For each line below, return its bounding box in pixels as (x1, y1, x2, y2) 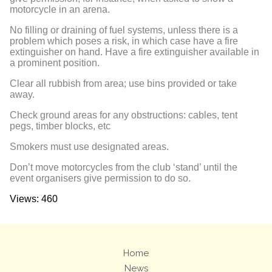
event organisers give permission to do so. (10, 173, 191, 183)
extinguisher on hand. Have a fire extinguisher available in (10, 47, 259, 57)
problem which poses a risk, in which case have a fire (10, 36, 238, 46)
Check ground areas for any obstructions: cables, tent (10, 110, 237, 120)
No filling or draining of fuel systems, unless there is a (10, 25, 238, 35)
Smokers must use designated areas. (10, 141, 169, 152)
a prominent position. (10, 58, 100, 68)
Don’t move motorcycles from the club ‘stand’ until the (10, 162, 237, 172)
